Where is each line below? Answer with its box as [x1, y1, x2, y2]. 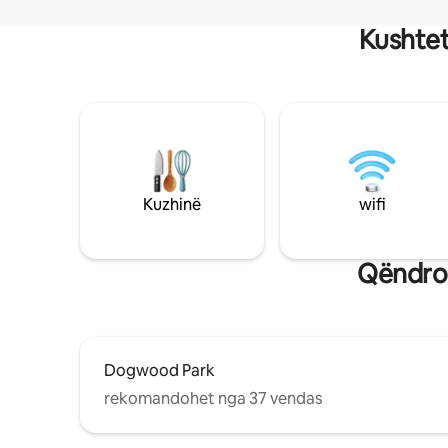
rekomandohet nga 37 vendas [104, 387, 322, 409]
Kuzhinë [143, 193, 201, 215]
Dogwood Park [104, 359, 215, 381]
